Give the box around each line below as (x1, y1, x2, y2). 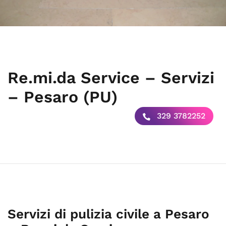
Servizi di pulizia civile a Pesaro (8, 206, 209, 221)
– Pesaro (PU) (8, 87, 118, 106)
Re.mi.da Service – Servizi (8, 68, 214, 87)
